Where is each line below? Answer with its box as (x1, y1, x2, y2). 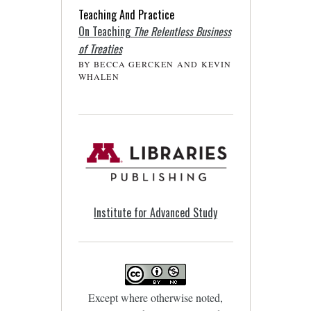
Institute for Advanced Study (94, 203, 217, 221)
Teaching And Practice (78, 6, 174, 23)
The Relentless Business (133, 22, 231, 40)
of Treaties (78, 40, 122, 57)
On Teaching (78, 22, 133, 40)
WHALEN (78, 70, 119, 82)
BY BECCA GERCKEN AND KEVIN (78, 58, 232, 69)
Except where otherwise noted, (88, 289, 223, 305)
